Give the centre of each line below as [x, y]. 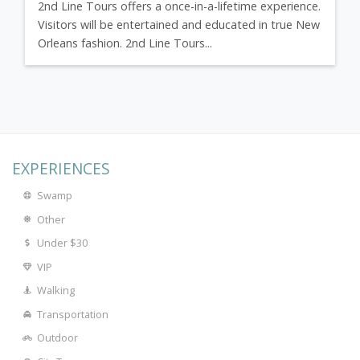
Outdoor [58, 338]
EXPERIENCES [61, 169]
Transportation [73, 314]
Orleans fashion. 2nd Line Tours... [125, 43]
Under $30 [63, 243]
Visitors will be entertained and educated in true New [179, 25]
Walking [56, 290]
